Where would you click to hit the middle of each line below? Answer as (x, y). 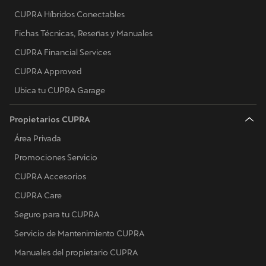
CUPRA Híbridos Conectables (69, 15)
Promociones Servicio (56, 158)
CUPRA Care (38, 196)
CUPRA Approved (48, 72)
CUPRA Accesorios (50, 177)
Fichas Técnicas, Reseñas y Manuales (83, 34)
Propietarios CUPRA (50, 120)
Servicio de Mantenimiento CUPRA (79, 234)
